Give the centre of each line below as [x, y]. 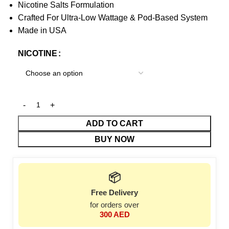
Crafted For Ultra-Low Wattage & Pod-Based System [113, 18]
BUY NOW [114, 139]
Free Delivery [114, 192]
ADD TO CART [114, 123]
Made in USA [42, 30]
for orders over [114, 205]
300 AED [114, 214]
